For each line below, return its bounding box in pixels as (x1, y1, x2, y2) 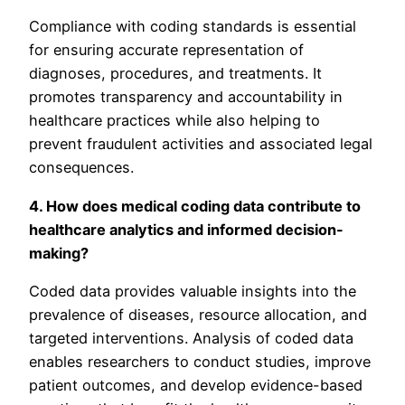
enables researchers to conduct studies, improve (29, 353, 371, 372)
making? (29, 243, 89, 262)
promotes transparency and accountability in (29, 88, 343, 107)
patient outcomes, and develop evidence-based (29, 376, 363, 395)
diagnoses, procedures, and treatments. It (29, 64, 322, 83)
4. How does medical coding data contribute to (29, 196, 361, 215)
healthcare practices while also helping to (29, 111, 320, 130)
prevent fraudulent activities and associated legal (29, 135, 372, 154)
